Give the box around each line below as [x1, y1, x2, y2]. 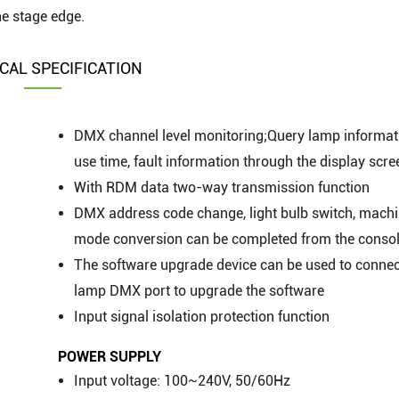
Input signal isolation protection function [74, 308, 330, 326]
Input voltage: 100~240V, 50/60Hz [74, 371, 291, 389]
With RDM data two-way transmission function [74, 179, 370, 197]
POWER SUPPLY [58, 347, 162, 365]
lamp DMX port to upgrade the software [74, 282, 325, 300]
